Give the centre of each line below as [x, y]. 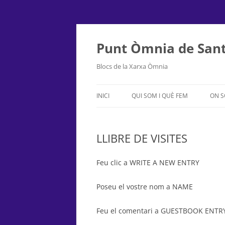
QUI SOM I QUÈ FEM [160, 96]
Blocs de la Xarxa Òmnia [132, 66]
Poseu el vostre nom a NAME [145, 187]
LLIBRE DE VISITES [142, 138]
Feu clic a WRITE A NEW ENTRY [148, 162]
